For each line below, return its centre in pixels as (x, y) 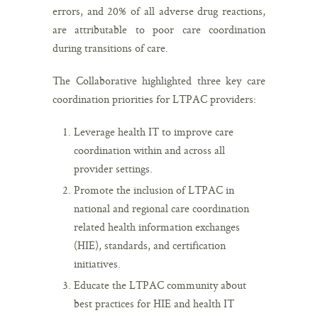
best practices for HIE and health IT (154, 303)
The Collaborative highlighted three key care (159, 80)
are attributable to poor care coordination (159, 29)
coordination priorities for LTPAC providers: (154, 99)
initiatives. (97, 263)
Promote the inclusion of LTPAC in (154, 190)
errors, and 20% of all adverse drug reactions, (159, 11)
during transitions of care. (110, 48)
